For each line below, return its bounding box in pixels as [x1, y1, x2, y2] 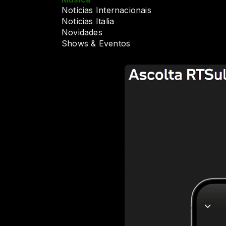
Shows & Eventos [62, 39, 131, 49]
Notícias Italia [62, 17, 115, 27]
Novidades [62, 28, 102, 38]
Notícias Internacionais [62, 6, 151, 16]
